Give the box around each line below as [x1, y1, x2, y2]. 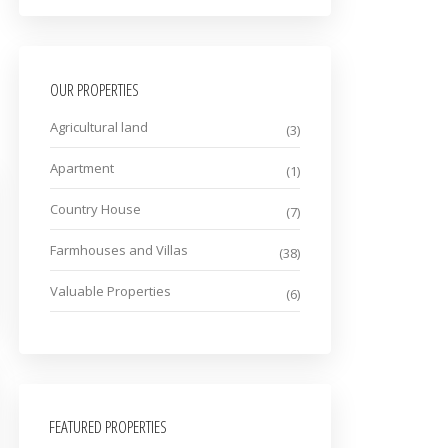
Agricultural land [50, 118, 148, 137]
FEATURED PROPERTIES [49, 415, 167, 439]
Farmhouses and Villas [50, 241, 188, 260]
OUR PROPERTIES [50, 78, 139, 102]
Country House [50, 200, 141, 219]
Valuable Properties [50, 282, 171, 301]
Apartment [50, 159, 114, 178]
